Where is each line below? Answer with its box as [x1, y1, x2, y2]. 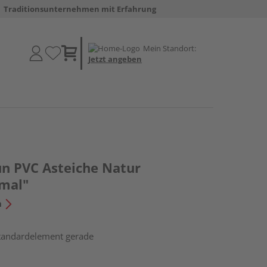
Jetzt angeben [88, 53, 142, 64]
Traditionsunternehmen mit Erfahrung [3, 4, 156, 14]
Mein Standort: [143, 42, 196, 54]
